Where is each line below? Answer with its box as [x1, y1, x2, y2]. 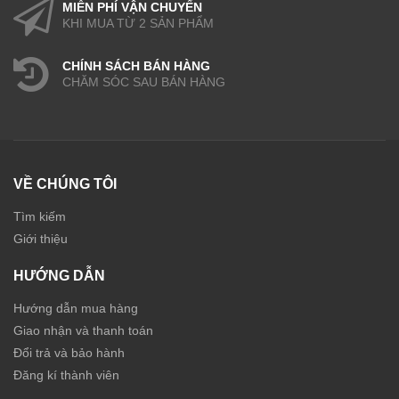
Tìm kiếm [13, 208, 66, 224]
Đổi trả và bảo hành [13, 345, 125, 360]
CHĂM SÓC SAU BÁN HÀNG [62, 74, 225, 89]
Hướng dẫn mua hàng [13, 300, 138, 315]
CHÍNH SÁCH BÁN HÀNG [62, 58, 210, 73]
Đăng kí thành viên [13, 367, 119, 382]
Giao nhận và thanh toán [13, 322, 153, 338]
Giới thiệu [13, 231, 68, 246]
